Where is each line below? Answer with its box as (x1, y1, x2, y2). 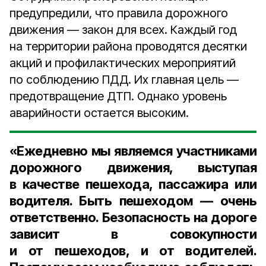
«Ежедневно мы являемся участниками (9, 143, 256, 159)
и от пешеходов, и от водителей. (9, 243, 256, 258)
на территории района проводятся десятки (9, 39, 247, 53)
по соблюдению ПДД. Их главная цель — (9, 72, 239, 87)
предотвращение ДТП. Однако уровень (9, 89, 227, 103)
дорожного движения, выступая (9, 160, 256, 175)
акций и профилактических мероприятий (9, 56, 236, 70)
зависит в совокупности (9, 226, 256, 242)
